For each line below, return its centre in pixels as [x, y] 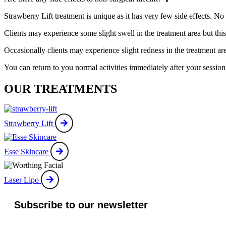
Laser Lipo [21, 180]
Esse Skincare [26, 152]
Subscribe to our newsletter [81, 205]
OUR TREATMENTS [61, 89]
